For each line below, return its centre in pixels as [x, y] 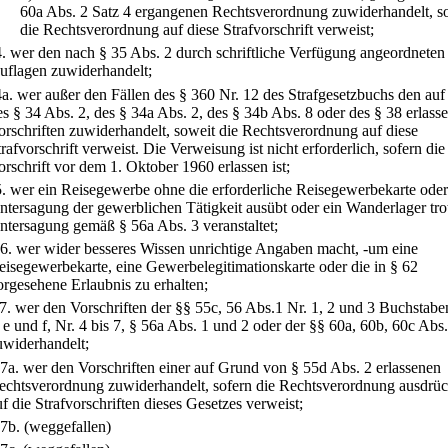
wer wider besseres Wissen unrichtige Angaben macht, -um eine [217, 249]
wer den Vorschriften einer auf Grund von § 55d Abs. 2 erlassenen [232, 367]
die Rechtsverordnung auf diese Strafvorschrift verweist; [197, 29]
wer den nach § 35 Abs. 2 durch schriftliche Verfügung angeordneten [227, 53]
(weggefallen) [67, 426]
